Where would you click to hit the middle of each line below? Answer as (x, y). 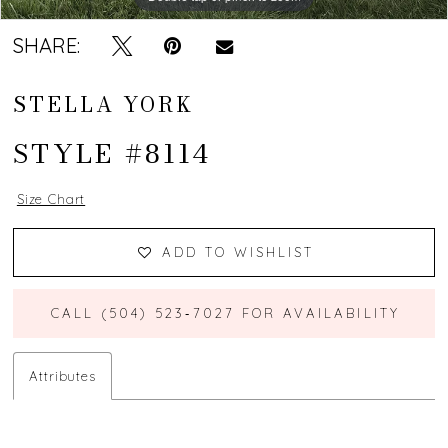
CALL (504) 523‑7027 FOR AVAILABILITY (225, 312)
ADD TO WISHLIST (238, 251)
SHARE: (47, 46)
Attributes (62, 376)
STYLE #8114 (112, 154)
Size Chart (51, 199)
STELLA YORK (104, 104)
